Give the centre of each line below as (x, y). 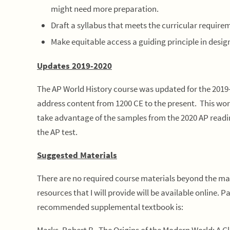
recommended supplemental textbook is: (110, 207)
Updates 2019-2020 (74, 66)
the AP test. (57, 132)
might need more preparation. (105, 9)
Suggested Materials (77, 155)
